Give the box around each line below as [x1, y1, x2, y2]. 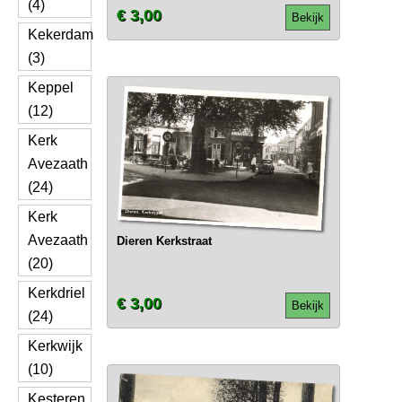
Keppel [28, 80, 74, 95]
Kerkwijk [28, 338, 83, 354]
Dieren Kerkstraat [116, 234, 212, 248]
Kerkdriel [28, 285, 85, 301]
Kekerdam [28, 27, 93, 42]
